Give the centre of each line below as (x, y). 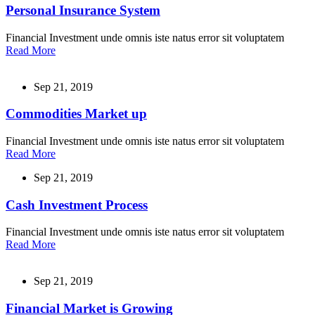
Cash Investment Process (77, 205)
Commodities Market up (76, 114)
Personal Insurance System (83, 10)
